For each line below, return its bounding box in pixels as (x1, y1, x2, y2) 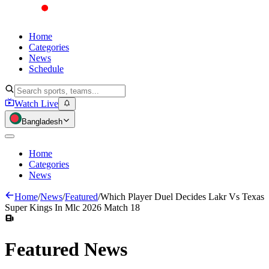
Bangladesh (22, 117, 62, 127)
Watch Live (14, 98, 58, 109)
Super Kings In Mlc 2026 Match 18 (5, 202, 140, 213)
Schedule (29, 64, 64, 74)
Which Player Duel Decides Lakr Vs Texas (100, 192, 264, 202)
